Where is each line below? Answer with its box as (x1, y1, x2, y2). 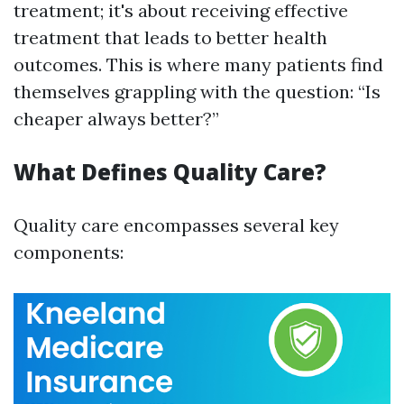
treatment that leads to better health (14, 26, 327, 49)
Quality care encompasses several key (14, 214, 339, 236)
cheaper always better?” (14, 107, 219, 130)
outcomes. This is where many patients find (14, 53, 383, 76)
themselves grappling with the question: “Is (14, 80, 381, 103)
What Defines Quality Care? (14, 157, 326, 187)
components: (14, 241, 124, 263)
